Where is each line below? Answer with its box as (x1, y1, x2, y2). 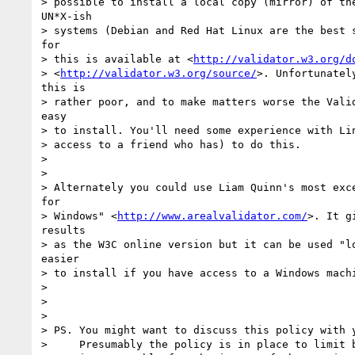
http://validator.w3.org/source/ (60, 67, 257, 79)
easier (41, 252, 79, 265)
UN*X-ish (41, 10, 92, 22)
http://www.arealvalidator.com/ (117, 209, 307, 222)
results (41, 223, 86, 236)
